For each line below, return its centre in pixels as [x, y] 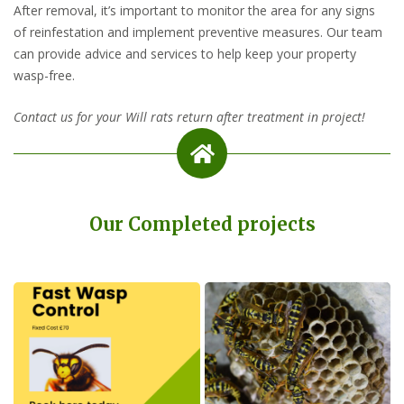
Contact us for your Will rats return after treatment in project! [189, 116]
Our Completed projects [202, 224]
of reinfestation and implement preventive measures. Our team [198, 32]
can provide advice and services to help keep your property [185, 53]
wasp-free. [44, 75]
